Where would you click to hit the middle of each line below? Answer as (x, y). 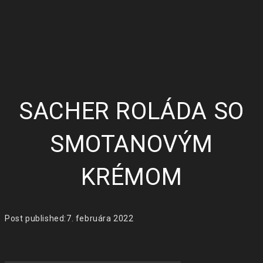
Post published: (36, 219)
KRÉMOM (131, 177)
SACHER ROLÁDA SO (131, 112)
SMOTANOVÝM (131, 144)
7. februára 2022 (100, 219)
